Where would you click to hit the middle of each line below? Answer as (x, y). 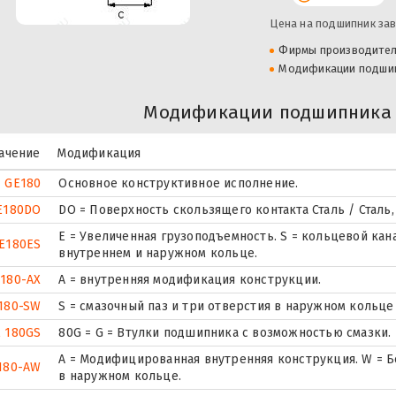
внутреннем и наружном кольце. (158, 253)
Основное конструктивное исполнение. (179, 183)
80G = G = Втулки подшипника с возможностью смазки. (225, 332)
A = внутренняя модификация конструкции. (190, 279)
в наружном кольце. (120, 376)
